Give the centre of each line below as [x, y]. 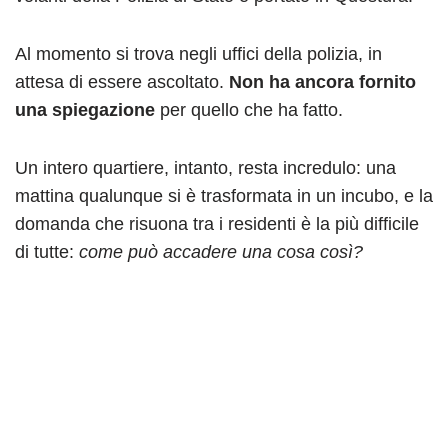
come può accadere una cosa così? [221, 251]
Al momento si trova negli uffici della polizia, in [198, 53]
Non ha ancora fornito [322, 81]
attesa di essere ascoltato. [122, 81]
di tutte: [47, 251]
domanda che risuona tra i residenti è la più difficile [217, 223]
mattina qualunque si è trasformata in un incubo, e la [224, 195]
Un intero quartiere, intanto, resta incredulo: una [205, 167]
